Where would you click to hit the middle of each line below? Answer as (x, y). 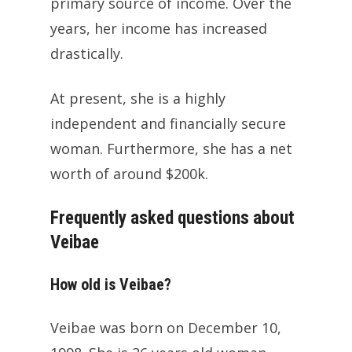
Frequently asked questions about (172, 218)
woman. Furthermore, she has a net (171, 148)
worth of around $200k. (129, 173)
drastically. (87, 53)
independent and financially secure (168, 123)
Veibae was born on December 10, (166, 327)
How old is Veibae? (111, 284)
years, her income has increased (159, 28)
